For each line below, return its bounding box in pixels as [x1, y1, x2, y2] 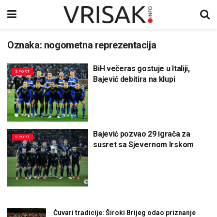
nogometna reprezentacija [44, 39, 156, 51]
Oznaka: [7, 39, 44, 51]
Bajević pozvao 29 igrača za [93, 129, 190, 139]
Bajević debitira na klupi [93, 75, 175, 84]
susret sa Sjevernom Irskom [93, 139, 194, 149]
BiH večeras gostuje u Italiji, [93, 64, 190, 73]
